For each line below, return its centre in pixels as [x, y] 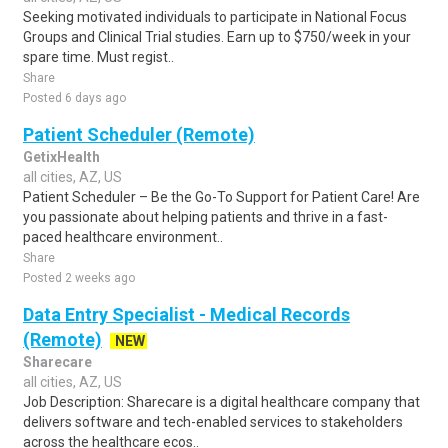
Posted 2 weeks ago [79, 278]
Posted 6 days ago [74, 98]
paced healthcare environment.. [123, 237]
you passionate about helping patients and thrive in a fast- [205, 217]
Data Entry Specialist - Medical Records [186, 314]
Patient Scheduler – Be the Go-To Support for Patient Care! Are [221, 197]
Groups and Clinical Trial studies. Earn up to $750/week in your [217, 37]
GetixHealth [61, 157]
